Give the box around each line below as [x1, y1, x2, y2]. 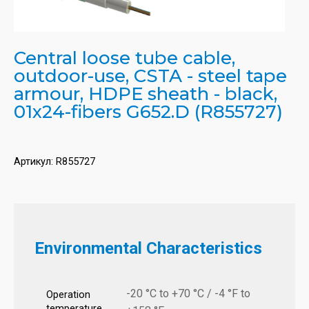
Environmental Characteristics [34, 239, 262, 259]
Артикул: [14, 156, 56, 168]
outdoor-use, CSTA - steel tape [14, 65, 287, 88]
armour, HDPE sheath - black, [14, 83, 277, 106]
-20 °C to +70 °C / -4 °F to [126, 287, 250, 301]
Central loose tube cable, [14, 47, 235, 70]
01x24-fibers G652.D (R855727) [14, 101, 283, 123]
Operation [46, 289, 90, 301]
